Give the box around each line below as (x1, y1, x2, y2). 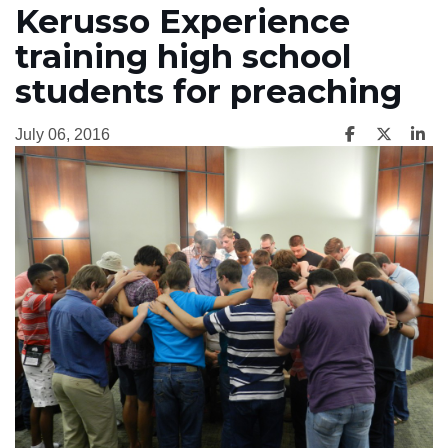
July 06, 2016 (15, 125, 110, 143)
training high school (15, 36, 352, 76)
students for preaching (15, 71, 402, 111)
